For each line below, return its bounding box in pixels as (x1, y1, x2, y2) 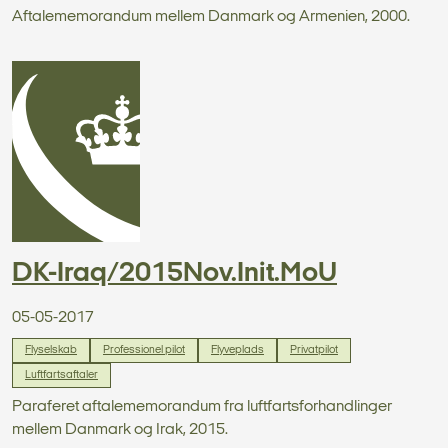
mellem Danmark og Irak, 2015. (12, 421, 228, 438)
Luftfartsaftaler (25, 369, 98, 381)
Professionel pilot (103, 344, 185, 356)
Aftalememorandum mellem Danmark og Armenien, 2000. (12, 8, 410, 25)
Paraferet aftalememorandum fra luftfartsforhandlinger (12, 398, 392, 415)
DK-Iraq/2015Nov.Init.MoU (12, 259, 337, 288)
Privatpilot (290, 344, 338, 356)
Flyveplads (211, 344, 264, 356)
